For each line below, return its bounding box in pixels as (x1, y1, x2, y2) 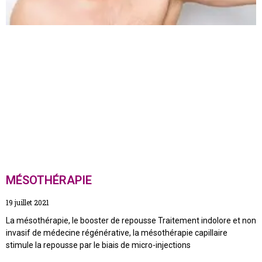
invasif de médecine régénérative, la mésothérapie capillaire (6, 228, 227, 238)
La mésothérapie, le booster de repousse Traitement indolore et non (6, 216, 256, 226)
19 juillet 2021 (6, 198, 49, 208)
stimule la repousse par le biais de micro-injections (6, 240, 191, 250)
